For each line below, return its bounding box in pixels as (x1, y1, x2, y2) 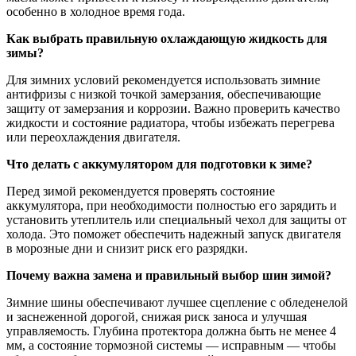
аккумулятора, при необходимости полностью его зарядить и (6, 198, 337, 212)
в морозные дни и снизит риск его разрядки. (6, 241, 248, 255)
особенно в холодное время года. (6, 4, 185, 18)
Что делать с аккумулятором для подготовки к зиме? (6, 157, 312, 171)
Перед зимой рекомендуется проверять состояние (6, 184, 275, 198)
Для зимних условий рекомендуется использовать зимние (6, 72, 320, 87)
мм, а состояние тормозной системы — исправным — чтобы (6, 338, 336, 352)
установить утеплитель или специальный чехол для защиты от (6, 212, 346, 226)
